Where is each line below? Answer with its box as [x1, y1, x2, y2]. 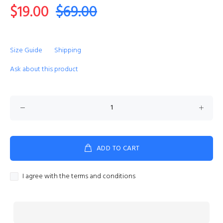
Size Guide [10, 45, 42, 56]
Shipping [54, 45, 81, 56]
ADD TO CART [96, 143, 140, 154]
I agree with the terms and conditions [22, 171, 135, 182]
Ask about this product [10, 64, 78, 75]
